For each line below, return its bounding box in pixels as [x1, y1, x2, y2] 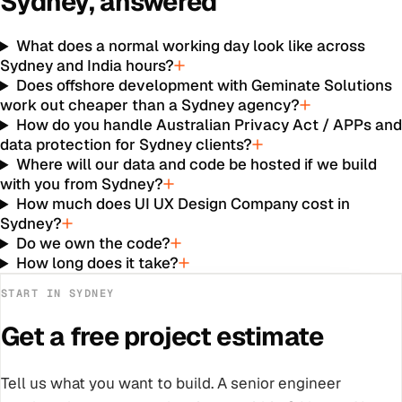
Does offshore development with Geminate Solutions [16, 75, 393, 96]
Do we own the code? [16, 233, 171, 254]
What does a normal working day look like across [16, 36, 366, 57]
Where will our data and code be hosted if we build [16, 154, 378, 175]
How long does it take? [16, 253, 179, 274]
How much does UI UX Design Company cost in [16, 194, 351, 214]
